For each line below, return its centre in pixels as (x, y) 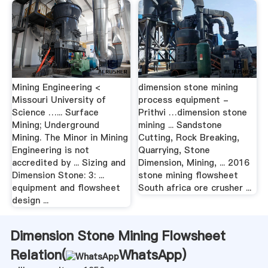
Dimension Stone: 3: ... (58, 176)
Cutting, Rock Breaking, (189, 138)
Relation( (38, 255)
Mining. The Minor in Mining (70, 138)
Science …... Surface (55, 113)
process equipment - (184, 100)
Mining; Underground (55, 125)
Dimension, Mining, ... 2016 (194, 163)
